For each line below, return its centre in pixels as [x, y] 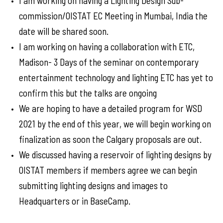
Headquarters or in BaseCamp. [75, 201]
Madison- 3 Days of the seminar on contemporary [109, 62]
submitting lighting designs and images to [93, 185]
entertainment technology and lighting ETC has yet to [116, 77]
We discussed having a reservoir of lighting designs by [115, 155]
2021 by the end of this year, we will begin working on [115, 124]
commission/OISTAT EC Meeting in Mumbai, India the [113, 16]
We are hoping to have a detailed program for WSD [111, 108]
